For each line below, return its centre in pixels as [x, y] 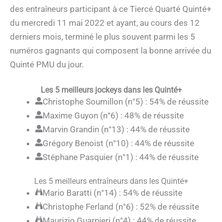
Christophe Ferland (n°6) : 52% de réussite [121, 207]
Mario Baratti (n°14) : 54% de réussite [112, 193]
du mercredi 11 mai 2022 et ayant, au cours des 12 [105, 23]
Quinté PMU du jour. [47, 65]
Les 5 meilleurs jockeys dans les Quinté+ [111, 90]
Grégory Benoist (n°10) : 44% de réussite [118, 143]
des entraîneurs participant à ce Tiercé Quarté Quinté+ [111, 9]
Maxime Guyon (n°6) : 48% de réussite [113, 115]
